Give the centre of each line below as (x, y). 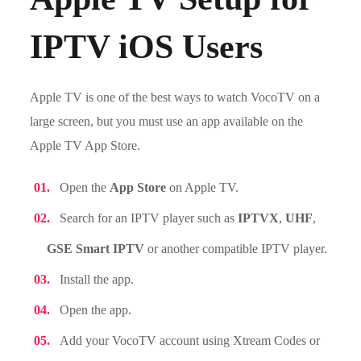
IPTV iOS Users (147, 47)
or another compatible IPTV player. (236, 249)
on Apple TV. (203, 187)
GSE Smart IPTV (96, 249)
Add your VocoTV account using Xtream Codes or (190, 340)
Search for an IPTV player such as (149, 218)
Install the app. (97, 279)
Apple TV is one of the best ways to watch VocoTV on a (175, 97)
